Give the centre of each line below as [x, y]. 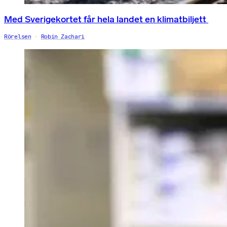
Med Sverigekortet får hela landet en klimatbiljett [106, 19]
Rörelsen [18, 36]
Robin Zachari [63, 36]
